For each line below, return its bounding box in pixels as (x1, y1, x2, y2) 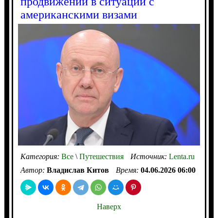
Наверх (96, 202, 121, 211)
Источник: (130, 152, 169, 161)
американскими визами (20, 8, 137, 21)
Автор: (20, 165, 47, 174)
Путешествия (77, 152, 124, 161)
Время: (115, 165, 141, 174)
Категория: (20, 152, 61, 161)
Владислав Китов (46, 165, 109, 174)
